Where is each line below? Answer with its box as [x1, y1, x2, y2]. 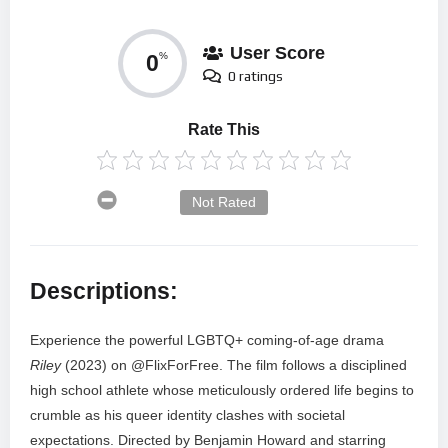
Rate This [188, 121, 260, 139]
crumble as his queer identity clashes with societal [30, 407, 345, 424]
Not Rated [192, 194, 256, 211]
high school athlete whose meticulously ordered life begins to [30, 382, 414, 399]
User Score [230, 42, 325, 63]
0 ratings [228, 67, 283, 84]
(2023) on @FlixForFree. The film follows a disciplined [61, 357, 407, 374]
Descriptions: [30, 277, 178, 304]
